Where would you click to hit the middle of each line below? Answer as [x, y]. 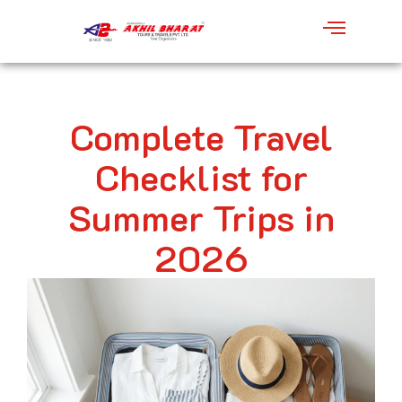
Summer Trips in [201, 217]
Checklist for [201, 177]
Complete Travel [201, 136]
